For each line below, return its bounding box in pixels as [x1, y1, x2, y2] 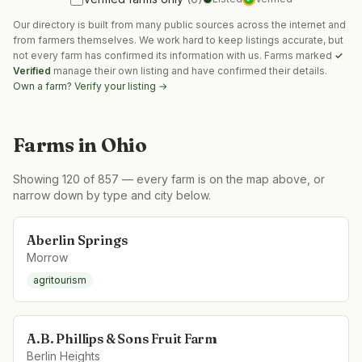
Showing [13, 172, 62, 186]
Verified [13, 65, 51, 77]
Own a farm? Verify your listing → [13, 80, 167, 92]
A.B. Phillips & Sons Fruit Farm [27, 330, 218, 347]
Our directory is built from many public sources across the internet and [13, 19, 346, 31]
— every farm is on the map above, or [119, 172, 325, 186]
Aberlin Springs [27, 232, 128, 248]
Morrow [27, 250, 68, 264]
